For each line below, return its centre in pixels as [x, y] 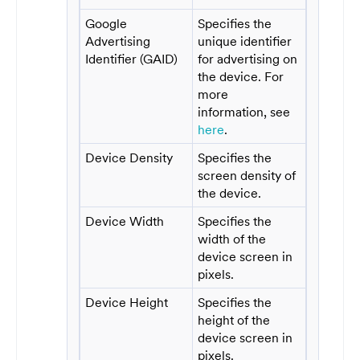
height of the [234, 319]
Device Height [127, 302]
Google [106, 23]
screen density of [247, 175]
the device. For [241, 76]
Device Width [125, 221]
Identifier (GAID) [132, 58]
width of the [232, 238]
